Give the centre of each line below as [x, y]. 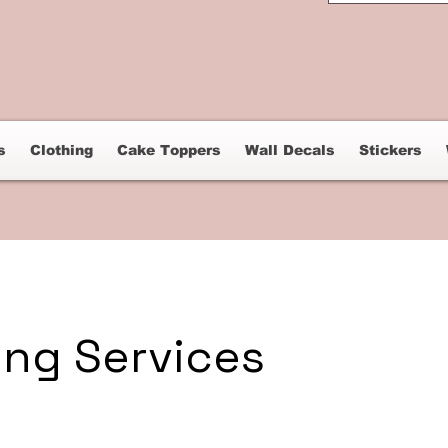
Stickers [390, 150]
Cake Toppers [168, 150]
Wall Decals [289, 150]
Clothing [61, 150]
